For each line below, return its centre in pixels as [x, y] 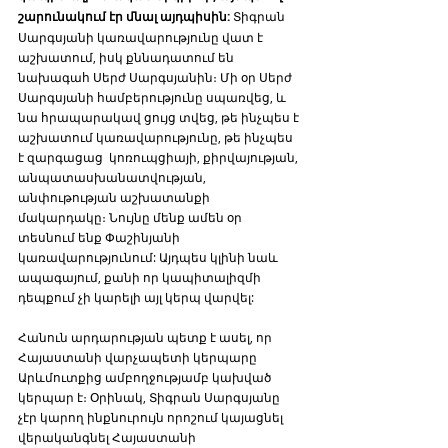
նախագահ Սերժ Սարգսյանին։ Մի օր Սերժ [156, 76]
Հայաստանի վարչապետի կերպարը [139, 356]
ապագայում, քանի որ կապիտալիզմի [141, 276]
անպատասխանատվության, [113, 176]
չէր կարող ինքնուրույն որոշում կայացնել [152, 416]
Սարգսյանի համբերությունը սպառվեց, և [153, 96]
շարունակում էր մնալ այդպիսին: [124, 16]
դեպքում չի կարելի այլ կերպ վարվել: [136, 296]
